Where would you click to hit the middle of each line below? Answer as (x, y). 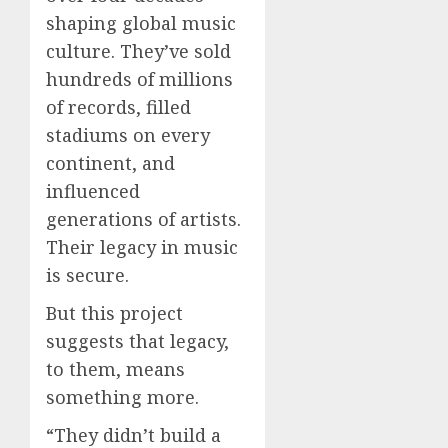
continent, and (110, 163)
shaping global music (141, 23)
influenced (93, 191)
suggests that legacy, (137, 341)
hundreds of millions (139, 79)
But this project (114, 313)
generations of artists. (143, 219)
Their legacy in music (142, 247)
